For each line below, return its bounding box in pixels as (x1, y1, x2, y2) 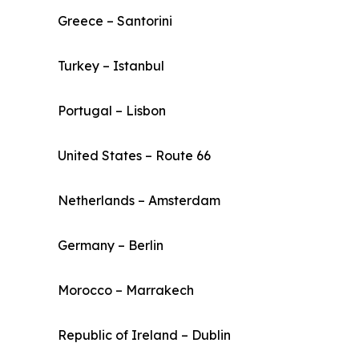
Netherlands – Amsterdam (58, 192, 220, 209)
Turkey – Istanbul (58, 58, 164, 75)
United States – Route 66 (58, 147, 211, 164)
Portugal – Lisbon (58, 103, 166, 119)
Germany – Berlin (58, 237, 163, 254)
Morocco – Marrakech (58, 282, 194, 299)
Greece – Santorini (58, 13, 172, 30)
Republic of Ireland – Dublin (58, 327, 231, 344)
